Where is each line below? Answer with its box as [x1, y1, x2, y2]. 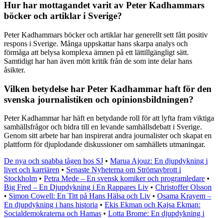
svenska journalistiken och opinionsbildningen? [4, 94, 194, 105]
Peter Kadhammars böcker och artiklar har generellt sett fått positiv [4, 30, 208, 39]
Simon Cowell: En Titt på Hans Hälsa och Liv [9, 192, 150, 200]
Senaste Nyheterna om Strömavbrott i [66, 165, 181, 174]
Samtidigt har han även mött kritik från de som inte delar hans [4, 56, 192, 65]
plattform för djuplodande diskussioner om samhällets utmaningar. [4, 140, 205, 149]
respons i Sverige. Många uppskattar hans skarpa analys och [4, 39, 188, 48]
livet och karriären [4, 165, 59, 174]
